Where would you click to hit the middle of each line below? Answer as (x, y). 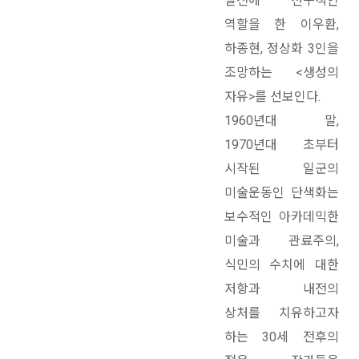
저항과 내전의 (282, 289)
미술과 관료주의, (282, 241)
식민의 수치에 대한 (282, 265)
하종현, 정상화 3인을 (282, 49)
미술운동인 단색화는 (282, 193)
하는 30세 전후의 (282, 337)
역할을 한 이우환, (282, 25)
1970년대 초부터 (282, 145)
